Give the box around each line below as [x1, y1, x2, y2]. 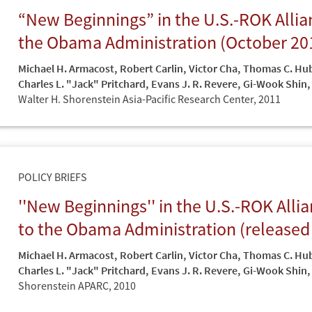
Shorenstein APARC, [18, 278, 114, 292]
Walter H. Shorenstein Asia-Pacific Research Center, [18, 91, 258, 106]
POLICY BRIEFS [18, 169, 87, 184]
